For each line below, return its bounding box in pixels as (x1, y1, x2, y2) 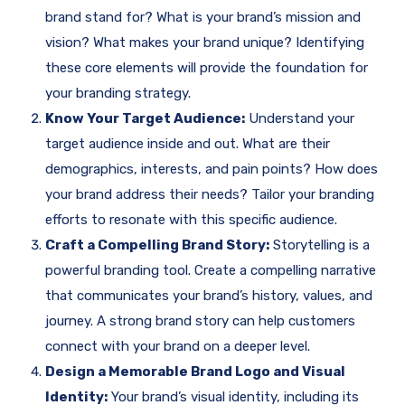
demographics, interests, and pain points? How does (45, 161, 378, 178)
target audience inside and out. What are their (45, 136, 330, 153)
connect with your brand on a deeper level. (45, 338, 310, 355)
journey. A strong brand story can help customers (45, 313, 355, 330)
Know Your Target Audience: (45, 110, 245, 127)
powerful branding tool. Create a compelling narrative (45, 262, 376, 279)
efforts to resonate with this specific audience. (45, 212, 337, 229)
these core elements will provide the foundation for (45, 60, 368, 77)
